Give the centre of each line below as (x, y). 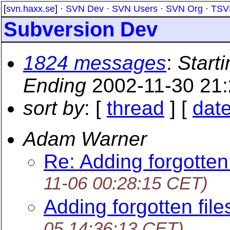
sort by (54, 108)
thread (136, 108)
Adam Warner (85, 139)
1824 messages (95, 63)
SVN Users (135, 9)
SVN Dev (85, 9)
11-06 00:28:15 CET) (126, 184)
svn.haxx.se (31, 9)
